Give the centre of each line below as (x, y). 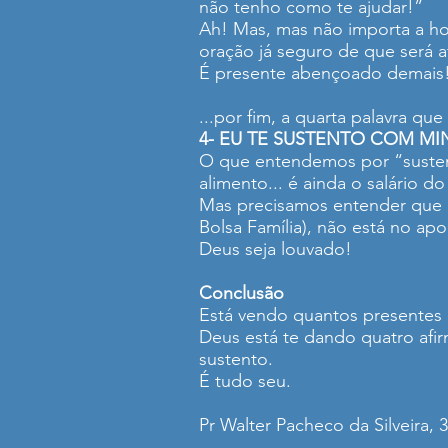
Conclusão (241, 293)
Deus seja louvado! (275, 249)
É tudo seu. (245, 381)
